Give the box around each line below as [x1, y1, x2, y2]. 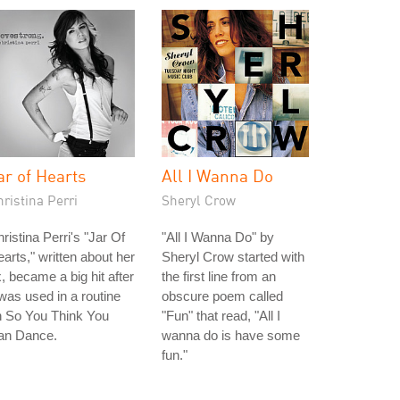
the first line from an [162, 269, 276, 284]
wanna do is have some [162, 328, 300, 343]
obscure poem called [162, 288, 283, 304]
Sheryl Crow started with [162, 249, 304, 264]
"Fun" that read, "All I [162, 308, 280, 323]
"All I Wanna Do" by [162, 229, 274, 245]
